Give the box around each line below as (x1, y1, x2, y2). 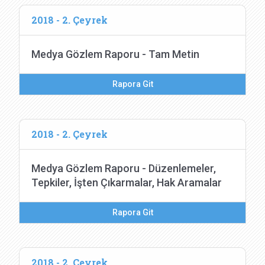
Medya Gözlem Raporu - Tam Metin (31, 48, 199, 60)
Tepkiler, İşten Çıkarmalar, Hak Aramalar (31, 176, 222, 189)
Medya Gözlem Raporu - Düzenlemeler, (31, 162, 216, 174)
